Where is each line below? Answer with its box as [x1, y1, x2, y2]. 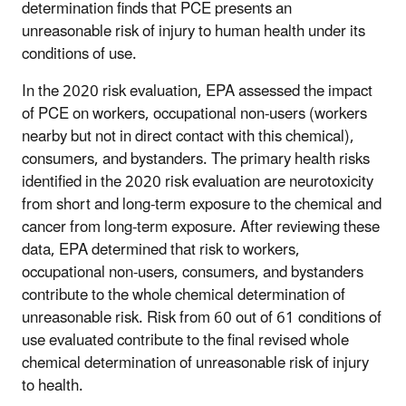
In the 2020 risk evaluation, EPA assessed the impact [22, 74, 372, 108]
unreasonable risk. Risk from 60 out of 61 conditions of [22, 301, 382, 334]
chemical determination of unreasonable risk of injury [22, 346, 369, 380]
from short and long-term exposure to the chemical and [22, 188, 382, 221]
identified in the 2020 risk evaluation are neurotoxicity [22, 165, 373, 198]
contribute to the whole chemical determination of [22, 278, 345, 312]
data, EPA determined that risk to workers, [22, 233, 300, 266]
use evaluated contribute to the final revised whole [22, 324, 349, 357]
